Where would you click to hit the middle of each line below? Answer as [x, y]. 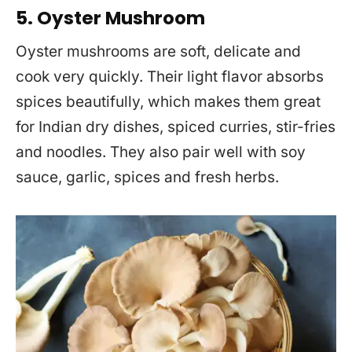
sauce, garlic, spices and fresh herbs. [147, 177]
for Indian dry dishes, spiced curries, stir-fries [176, 126]
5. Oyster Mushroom [110, 18]
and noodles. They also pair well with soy [161, 152]
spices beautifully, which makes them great [168, 101]
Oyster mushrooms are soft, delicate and [158, 51]
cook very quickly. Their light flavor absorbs [170, 76]
